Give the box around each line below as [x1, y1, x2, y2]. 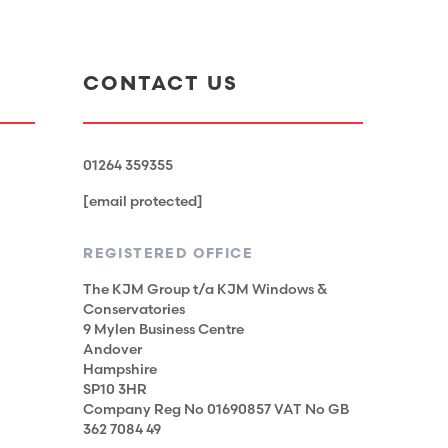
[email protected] [83, 193, 204, 210]
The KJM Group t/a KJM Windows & [83, 281, 328, 298]
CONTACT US [83, 72, 239, 96]
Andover [83, 341, 143, 358]
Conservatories [83, 301, 186, 318]
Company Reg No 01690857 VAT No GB [83, 401, 350, 418]
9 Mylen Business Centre [83, 321, 245, 338]
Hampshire [83, 361, 158, 378]
